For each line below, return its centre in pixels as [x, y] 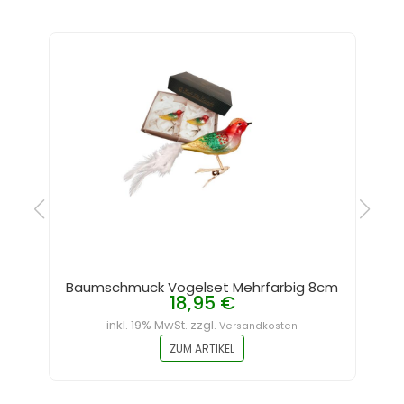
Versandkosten [259, 326]
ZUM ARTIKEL [202, 349]
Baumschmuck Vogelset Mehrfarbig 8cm [202, 287]
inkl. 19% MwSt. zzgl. [163, 325]
